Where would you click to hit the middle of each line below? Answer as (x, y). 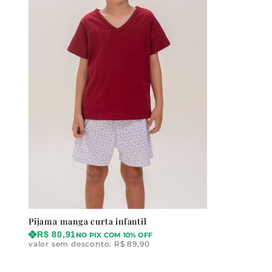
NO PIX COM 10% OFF (114, 236)
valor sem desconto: (72, 244)
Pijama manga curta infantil (88, 222)
